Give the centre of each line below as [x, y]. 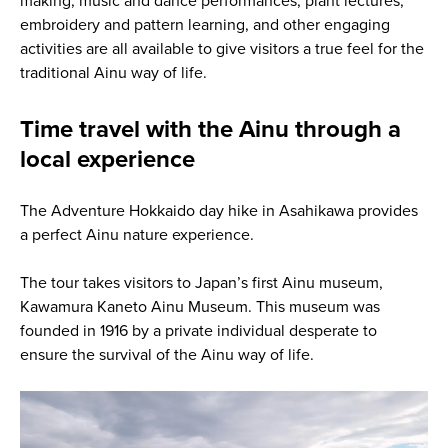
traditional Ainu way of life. [113, 73]
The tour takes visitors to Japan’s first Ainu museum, [201, 283]
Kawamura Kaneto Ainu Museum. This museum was [199, 307]
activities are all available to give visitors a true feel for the [221, 49]
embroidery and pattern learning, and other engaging [204, 25]
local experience [107, 160]
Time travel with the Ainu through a [210, 130]
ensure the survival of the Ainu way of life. [166, 355]
